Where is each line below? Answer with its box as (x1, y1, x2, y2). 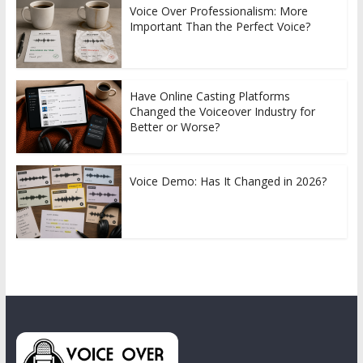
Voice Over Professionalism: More (129, 2, 308, 19)
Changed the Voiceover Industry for (129, 103, 315, 119)
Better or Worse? (129, 118, 220, 135)
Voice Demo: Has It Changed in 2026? (129, 173, 327, 189)
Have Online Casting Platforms (129, 88, 290, 104)
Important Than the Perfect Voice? (129, 18, 310, 34)
